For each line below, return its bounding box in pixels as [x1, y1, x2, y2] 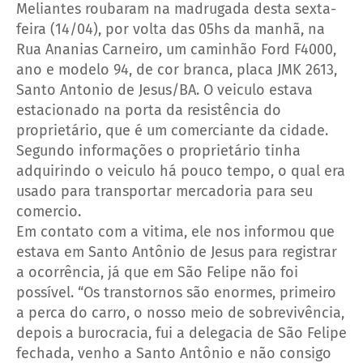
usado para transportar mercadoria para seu [16, 181, 313, 200]
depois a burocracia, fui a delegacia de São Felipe [16, 323, 347, 342]
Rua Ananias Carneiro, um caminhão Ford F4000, [16, 40, 336, 58]
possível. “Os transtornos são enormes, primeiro [16, 283, 336, 301]
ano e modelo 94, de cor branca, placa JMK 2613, [16, 60, 337, 79]
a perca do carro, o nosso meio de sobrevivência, [16, 303, 344, 322]
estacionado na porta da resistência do [16, 100, 281, 119]
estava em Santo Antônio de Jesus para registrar [16, 242, 337, 261]
